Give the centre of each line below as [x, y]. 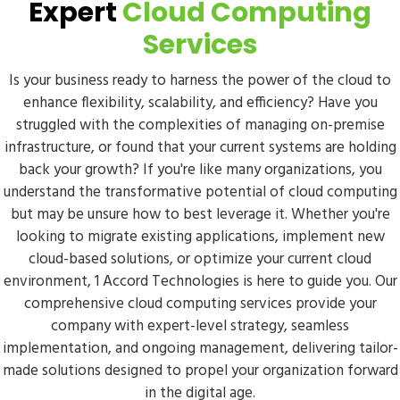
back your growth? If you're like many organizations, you [200, 170]
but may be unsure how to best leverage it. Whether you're [200, 215]
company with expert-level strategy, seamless [200, 326]
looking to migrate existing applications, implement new [200, 237]
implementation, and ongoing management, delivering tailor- [200, 349]
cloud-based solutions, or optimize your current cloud [200, 259]
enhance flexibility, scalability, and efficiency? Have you [200, 103]
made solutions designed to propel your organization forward [200, 371]
